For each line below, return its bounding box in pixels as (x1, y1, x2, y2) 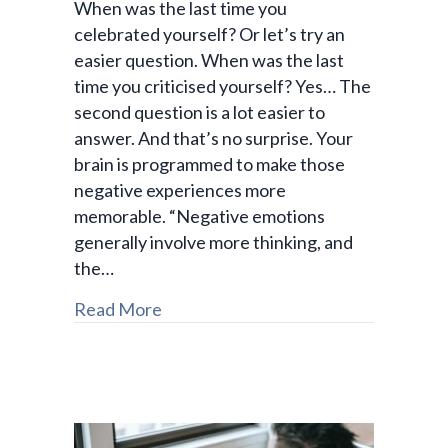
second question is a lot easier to (74, 101, 325, 124)
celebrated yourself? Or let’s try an (74, 23, 345, 46)
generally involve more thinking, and (74, 231, 353, 254)
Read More (74, 298, 162, 321)
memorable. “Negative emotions (74, 205, 325, 228)
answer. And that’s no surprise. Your (74, 127, 353, 150)
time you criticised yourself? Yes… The (74, 75, 371, 98)
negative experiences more (74, 179, 286, 202)
